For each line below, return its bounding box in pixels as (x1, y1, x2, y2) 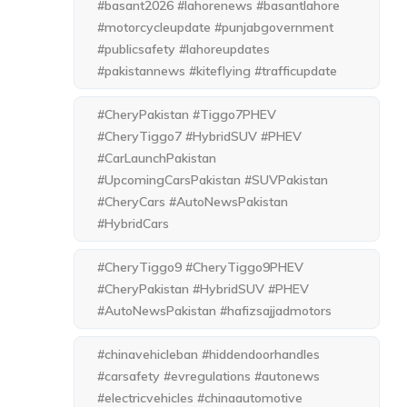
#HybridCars (97, 215, 170, 232)
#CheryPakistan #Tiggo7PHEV (97, 106, 277, 123)
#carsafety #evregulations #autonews (97, 368, 321, 384)
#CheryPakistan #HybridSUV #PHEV (97, 281, 310, 297)
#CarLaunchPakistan (97, 150, 217, 166)
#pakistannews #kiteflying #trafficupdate (97, 63, 338, 79)
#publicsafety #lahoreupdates (97, 41, 271, 57)
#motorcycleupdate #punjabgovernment (97, 19, 334, 35)
